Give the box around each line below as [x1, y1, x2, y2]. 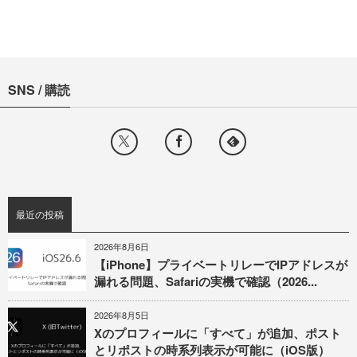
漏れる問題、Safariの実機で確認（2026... [94, 272, 317, 290]
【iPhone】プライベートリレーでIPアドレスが [94, 255, 347, 273]
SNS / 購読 [8, 80, 70, 99]
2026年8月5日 [94, 308, 149, 321]
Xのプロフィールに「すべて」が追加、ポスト [94, 324, 341, 342]
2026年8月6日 [94, 239, 149, 253]
